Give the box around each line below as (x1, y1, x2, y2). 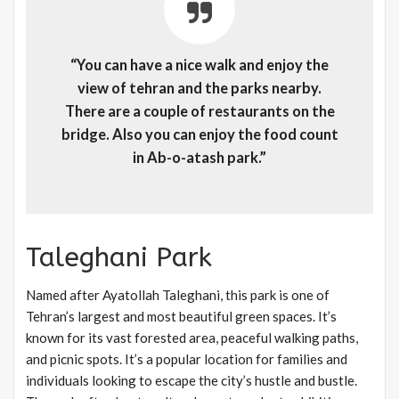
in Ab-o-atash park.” (133, 149, 266, 167)
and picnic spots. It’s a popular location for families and (26, 351, 347, 368)
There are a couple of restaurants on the (64, 102, 335, 121)
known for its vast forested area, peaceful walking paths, (26, 330, 358, 346)
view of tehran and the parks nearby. (77, 79, 322, 98)
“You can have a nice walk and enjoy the (70, 56, 329, 75)
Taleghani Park (26, 241, 212, 274)
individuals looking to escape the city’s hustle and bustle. (26, 372, 357, 389)
